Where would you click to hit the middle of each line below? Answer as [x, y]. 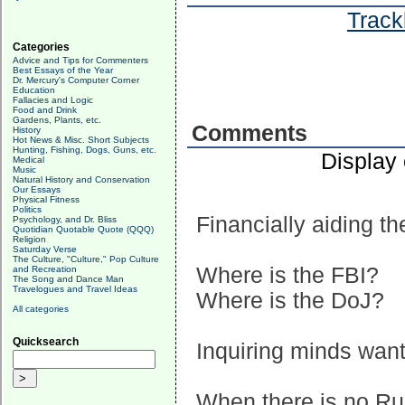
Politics [27, 209]
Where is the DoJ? [290, 301]
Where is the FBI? [287, 275]
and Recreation [45, 269]
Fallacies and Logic [53, 100]
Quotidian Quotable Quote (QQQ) [83, 229]
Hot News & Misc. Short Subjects [81, 140]
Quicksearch [46, 342]
